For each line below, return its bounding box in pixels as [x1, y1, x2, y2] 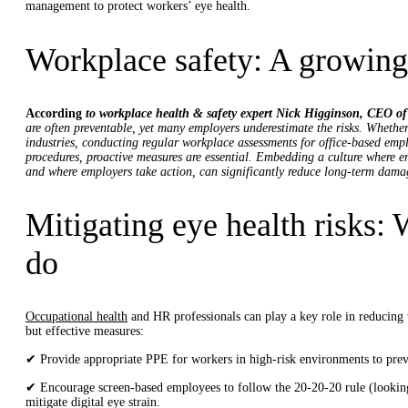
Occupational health [25, 310, 127, 324]
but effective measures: [25, 324, 144, 339]
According [25, 106, 86, 120]
